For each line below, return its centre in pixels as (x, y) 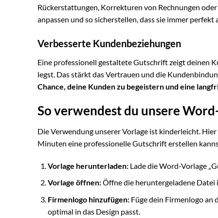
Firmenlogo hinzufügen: (88, 199)
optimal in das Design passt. (94, 211)
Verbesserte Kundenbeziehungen (109, 44)
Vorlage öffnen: (74, 182)
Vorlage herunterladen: (88, 165)
